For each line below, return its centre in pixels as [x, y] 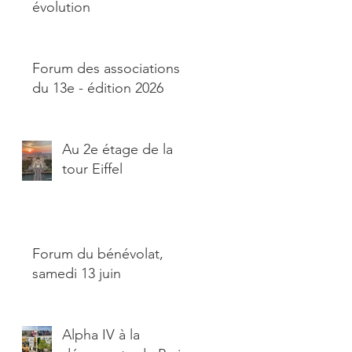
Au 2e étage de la [117, 150]
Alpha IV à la [101, 335]
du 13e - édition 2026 [98, 88]
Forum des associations [106, 69]
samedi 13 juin [77, 274]
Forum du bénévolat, [98, 254]
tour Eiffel [92, 169]
